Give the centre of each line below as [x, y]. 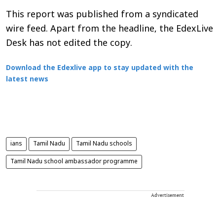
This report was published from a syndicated [102, 15]
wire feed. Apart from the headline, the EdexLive [110, 29]
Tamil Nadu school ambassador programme [74, 162]
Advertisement [167, 195]
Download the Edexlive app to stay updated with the [100, 68]
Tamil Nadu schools [104, 144]
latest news [27, 79]
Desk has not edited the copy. [69, 43]
